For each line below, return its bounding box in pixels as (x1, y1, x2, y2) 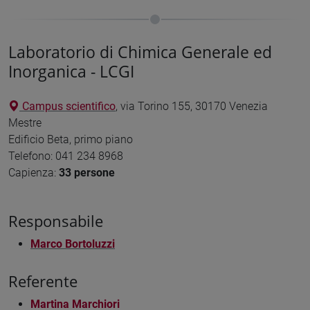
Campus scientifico (19, 100, 116, 113)
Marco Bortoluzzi (30, 237, 115, 251)
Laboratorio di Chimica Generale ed (8, 40, 272, 63)
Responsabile (8, 211, 103, 232)
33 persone (59, 166, 115, 180)
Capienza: (8, 166, 59, 180)
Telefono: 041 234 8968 (8, 149, 123, 163)
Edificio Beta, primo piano (8, 133, 133, 147)
